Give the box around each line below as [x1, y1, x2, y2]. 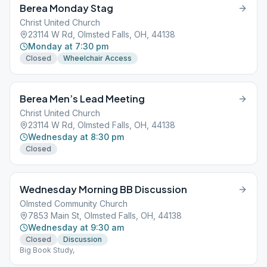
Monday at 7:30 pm [28, 41, 108, 51]
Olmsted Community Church [20, 198, 128, 209]
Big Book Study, [20, 246, 74, 254]
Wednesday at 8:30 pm [28, 132, 124, 142]
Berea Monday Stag [20, 2, 113, 14]
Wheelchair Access [63, 54, 132, 63]
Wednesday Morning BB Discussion [20, 183, 187, 195]
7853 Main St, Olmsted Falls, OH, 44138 [28, 210, 182, 221]
